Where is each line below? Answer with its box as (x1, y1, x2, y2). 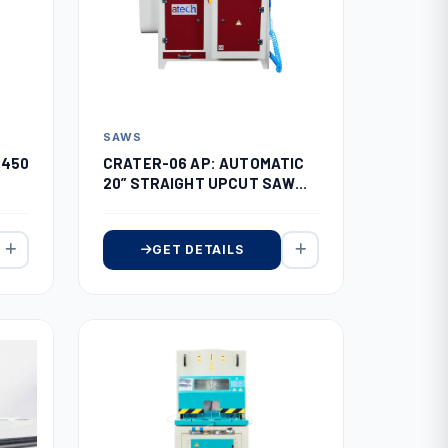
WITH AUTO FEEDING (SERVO (103, 193, 307, 212)
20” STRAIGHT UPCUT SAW (103, 173, 296, 192)
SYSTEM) (103, 213, 169, 232)
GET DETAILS (152, 241, 244, 257)
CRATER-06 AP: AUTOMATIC (103, 153, 305, 172)
